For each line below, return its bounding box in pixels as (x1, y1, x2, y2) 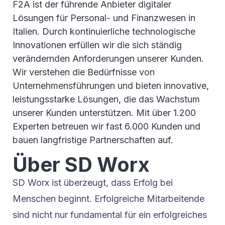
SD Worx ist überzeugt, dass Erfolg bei (13, 177, 173, 188)
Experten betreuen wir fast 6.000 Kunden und (13, 121, 200, 132)
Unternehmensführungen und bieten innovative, (13, 80, 209, 91)
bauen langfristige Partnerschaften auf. (13, 135, 173, 146)
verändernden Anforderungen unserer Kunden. (13, 53, 204, 64)
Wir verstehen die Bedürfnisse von (13, 67, 155, 78)
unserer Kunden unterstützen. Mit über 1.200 (13, 107, 196, 119)
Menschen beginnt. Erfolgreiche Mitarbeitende (13, 193, 204, 204)
